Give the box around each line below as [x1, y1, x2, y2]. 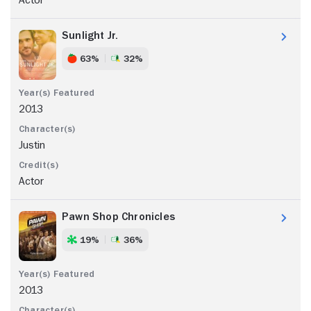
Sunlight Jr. [62, 29, 119, 41]
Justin [19, 139, 45, 151]
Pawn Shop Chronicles [62, 210, 175, 222]
